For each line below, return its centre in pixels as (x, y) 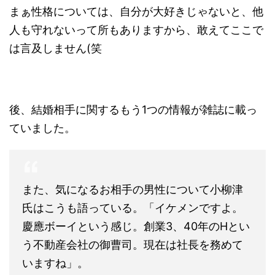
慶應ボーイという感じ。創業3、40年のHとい (136, 226)
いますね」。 (55, 263)
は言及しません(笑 (56, 48)
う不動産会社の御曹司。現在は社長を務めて (133, 244)
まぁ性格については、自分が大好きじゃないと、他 (136, 11)
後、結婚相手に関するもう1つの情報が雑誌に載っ (133, 109)
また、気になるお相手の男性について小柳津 (133, 189)
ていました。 (42, 128)
